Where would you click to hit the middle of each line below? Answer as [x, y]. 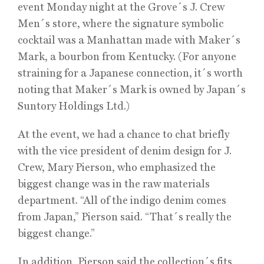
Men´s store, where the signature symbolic [121, 23]
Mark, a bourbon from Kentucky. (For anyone [127, 56]
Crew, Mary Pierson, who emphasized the [117, 167]
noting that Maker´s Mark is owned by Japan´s [132, 89]
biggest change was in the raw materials [114, 184]
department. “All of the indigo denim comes [122, 200]
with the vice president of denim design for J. [125, 151]
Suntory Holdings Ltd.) [74, 106]
